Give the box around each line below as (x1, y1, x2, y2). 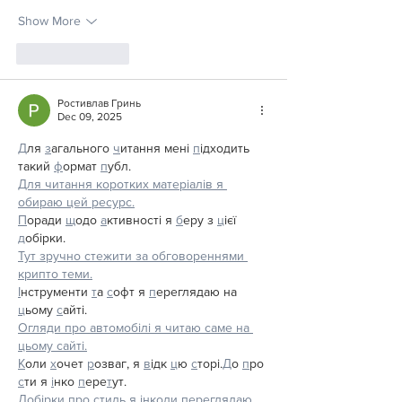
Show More (18, 13, 81, 29)
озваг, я (94, 355, 144, 371)
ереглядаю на (156, 284, 240, 299)
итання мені (120, 140, 193, 155)
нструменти (21, 284, 92, 299)
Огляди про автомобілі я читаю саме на (18, 319, 253, 335)
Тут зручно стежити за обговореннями (18, 248, 248, 263)
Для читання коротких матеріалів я (18, 176, 227, 191)
